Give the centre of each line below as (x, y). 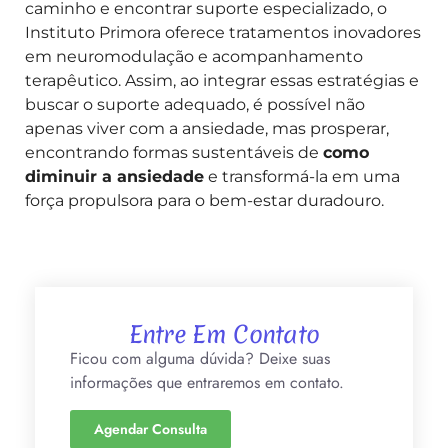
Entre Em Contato (224, 335)
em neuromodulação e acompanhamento (194, 56)
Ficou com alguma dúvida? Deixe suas (200, 359)
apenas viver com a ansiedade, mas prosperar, (207, 128)
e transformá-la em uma (302, 176)
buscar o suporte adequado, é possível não (195, 104)
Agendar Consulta (150, 428)
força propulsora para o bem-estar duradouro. (204, 200)
